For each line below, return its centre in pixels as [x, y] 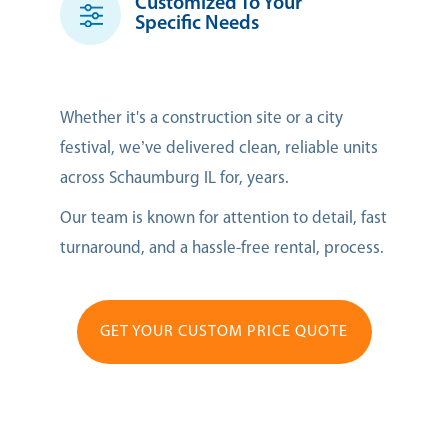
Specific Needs [197, 24]
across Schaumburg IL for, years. [174, 178]
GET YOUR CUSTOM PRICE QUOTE [224, 331]
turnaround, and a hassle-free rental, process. [222, 248]
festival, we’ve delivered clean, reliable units [219, 148]
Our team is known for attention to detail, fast [223, 218]
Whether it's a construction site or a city [201, 118]
